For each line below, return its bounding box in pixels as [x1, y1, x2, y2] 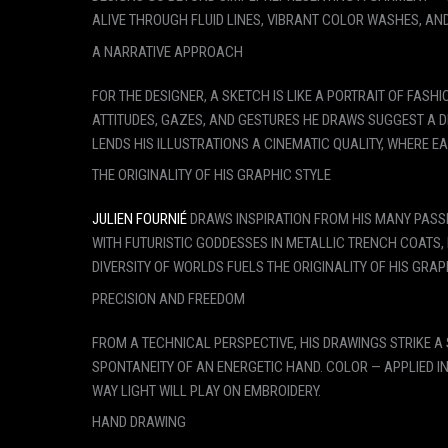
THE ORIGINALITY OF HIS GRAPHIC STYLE [92, 166, 331, 185]
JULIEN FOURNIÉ [92, 210, 187, 229]
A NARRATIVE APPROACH [92, 42, 243, 61]
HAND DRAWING [92, 413, 186, 432]
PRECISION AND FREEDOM [92, 289, 245, 308]
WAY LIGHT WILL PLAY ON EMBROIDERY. [92, 381, 321, 400]
